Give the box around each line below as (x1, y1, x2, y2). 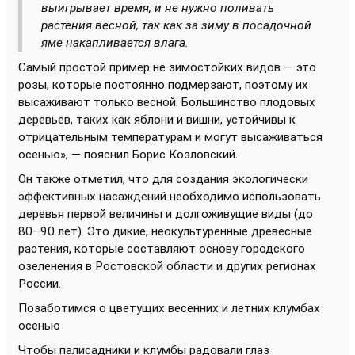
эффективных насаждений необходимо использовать (18, 189, 321, 204)
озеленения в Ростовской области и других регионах (18, 258, 316, 273)
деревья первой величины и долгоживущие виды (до (18, 206, 313, 221)
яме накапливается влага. (41, 35, 189, 50)
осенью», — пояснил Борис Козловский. (18, 147, 238, 162)
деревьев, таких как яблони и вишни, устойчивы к (18, 112, 296, 127)
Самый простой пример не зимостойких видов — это (18, 59, 316, 74)
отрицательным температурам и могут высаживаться (18, 129, 323, 144)
